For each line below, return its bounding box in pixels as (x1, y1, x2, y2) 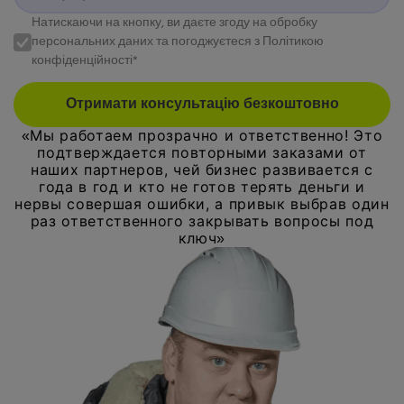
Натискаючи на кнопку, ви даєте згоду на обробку (32, 13, 317, 34)
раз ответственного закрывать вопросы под (30, 212, 374, 231)
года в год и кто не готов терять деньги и (38, 178, 366, 197)
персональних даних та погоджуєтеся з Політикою (32, 32, 324, 53)
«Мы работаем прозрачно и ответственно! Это (21, 126, 383, 145)
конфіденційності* (32, 50, 138, 72)
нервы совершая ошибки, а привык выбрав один (14, 195, 390, 214)
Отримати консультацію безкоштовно (65, 93, 339, 117)
